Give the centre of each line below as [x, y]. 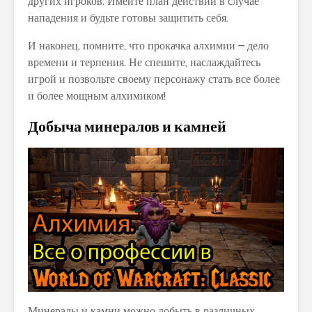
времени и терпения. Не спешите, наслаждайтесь [144, 62]
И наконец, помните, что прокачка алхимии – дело [148, 45]
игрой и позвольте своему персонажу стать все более [154, 79]
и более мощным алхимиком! [97, 95]
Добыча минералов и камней [127, 125]
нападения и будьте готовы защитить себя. [128, 17]
